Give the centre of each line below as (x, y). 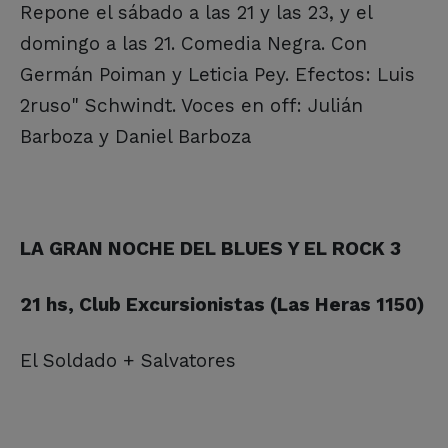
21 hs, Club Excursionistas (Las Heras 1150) (222, 304)
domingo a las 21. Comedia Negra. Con (193, 43)
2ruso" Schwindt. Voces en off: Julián (191, 105)
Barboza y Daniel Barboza (135, 136)
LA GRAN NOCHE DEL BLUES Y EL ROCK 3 (210, 248)
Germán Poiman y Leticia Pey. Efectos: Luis (217, 74)
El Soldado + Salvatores (128, 360)
